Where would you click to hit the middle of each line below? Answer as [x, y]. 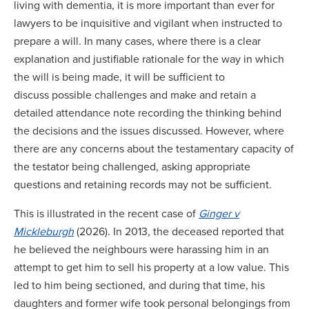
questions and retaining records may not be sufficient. [144, 184]
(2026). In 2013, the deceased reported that [180, 231]
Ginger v [219, 213]
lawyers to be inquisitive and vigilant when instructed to [148, 23]
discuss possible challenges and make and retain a [135, 94]
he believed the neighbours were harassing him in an [141, 249]
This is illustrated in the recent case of [106, 213]
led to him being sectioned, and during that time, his [139, 285]
